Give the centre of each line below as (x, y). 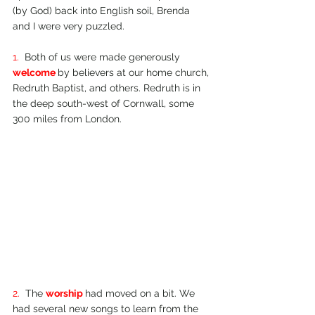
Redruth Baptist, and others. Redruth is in (108, 88)
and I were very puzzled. (69, 26)
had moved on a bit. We (141, 294)
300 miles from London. (67, 118)
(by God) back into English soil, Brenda (103, 10)
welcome (35, 72)
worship (65, 294)
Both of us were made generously (104, 57)
